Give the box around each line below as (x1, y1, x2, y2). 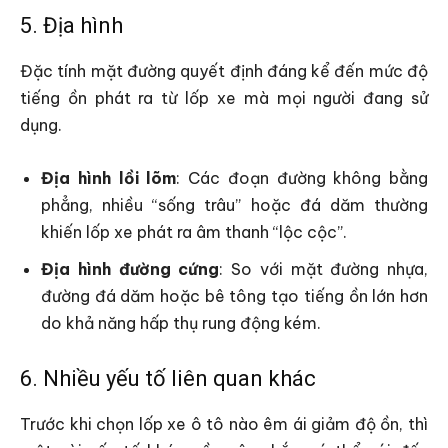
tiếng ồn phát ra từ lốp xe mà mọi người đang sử (20, 87, 428, 108)
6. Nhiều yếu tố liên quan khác (20, 365, 316, 391)
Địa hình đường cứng (41, 258, 220, 279)
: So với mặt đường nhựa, (219, 258, 428, 279)
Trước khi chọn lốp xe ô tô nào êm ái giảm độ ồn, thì (20, 413, 428, 434)
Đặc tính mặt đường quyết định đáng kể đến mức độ (20, 60, 428, 81)
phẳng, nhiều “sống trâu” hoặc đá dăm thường (41, 194, 428, 215)
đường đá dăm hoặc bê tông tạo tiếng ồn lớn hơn (41, 285, 428, 306)
